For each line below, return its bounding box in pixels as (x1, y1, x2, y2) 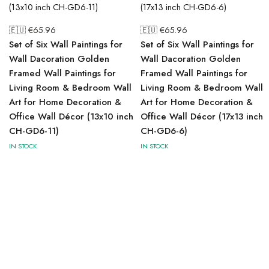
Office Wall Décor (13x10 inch (9, 110, 133, 123)
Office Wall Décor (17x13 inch (141, 110, 263, 123)
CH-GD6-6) (141, 124, 187, 138)
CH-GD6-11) (9, 124, 59, 138)
